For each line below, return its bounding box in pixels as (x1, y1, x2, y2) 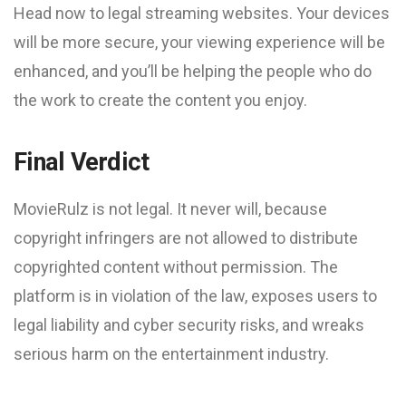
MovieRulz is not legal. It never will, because (14, 199, 327, 218)
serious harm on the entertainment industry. (14, 344, 329, 363)
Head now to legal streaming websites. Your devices (14, 4, 390, 23)
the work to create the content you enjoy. (14, 91, 307, 110)
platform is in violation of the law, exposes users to (14, 286, 377, 305)
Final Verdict (14, 148, 150, 177)
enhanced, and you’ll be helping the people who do (14, 62, 372, 81)
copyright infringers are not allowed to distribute (14, 228, 358, 247)
